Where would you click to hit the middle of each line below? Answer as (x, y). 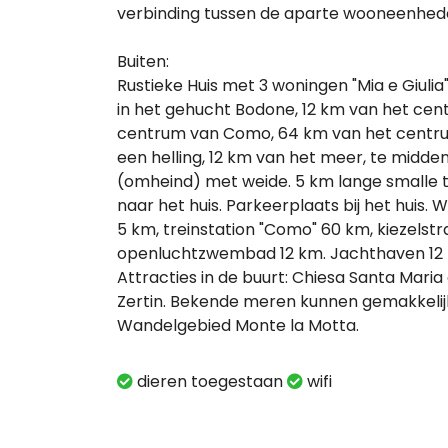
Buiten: (143, 62)
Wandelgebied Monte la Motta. (238, 326)
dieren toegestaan (210, 382)
